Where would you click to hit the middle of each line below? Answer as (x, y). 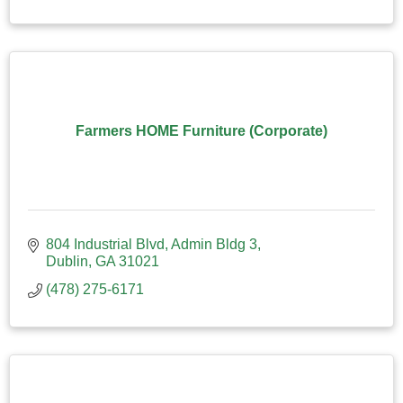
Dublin (67, 261)
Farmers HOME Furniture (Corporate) (201, 130)
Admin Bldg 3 (214, 244)
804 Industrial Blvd (105, 244)
